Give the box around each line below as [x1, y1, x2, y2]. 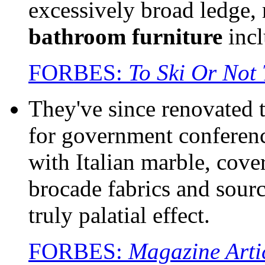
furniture [132, 23, 222, 49]
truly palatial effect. [28, 202, 210, 228]
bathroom [28, 23, 126, 49]
